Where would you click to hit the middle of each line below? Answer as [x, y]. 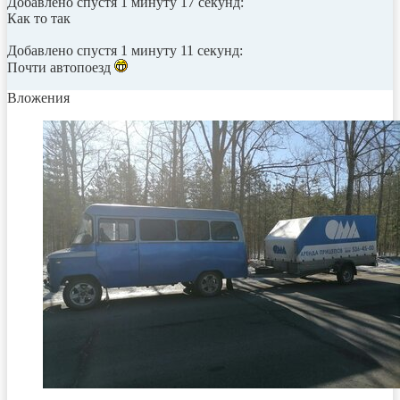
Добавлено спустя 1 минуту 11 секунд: [125, 50]
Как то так [39, 18]
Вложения [38, 97]
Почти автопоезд [61, 67]
